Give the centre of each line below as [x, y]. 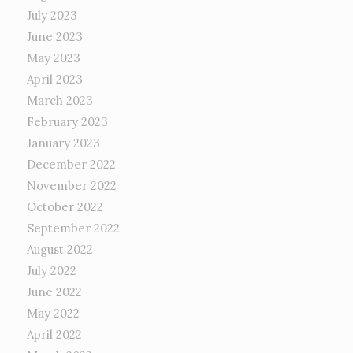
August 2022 [59, 250]
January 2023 [63, 143]
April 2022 [54, 335]
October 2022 [65, 207]
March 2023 [59, 101]
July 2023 [52, 16]
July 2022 [51, 271]
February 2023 [67, 122]
